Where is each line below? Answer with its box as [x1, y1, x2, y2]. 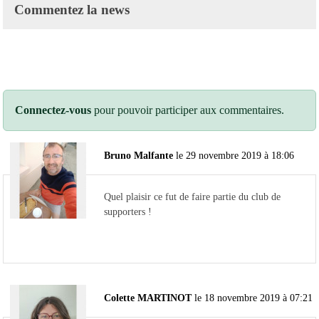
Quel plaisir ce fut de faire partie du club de [104, 190, 281, 202]
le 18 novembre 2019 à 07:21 [194, 291, 313, 303]
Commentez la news [14, 1, 130, 17]
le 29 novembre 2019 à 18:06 [176, 149, 294, 161]
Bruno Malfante [104, 149, 173, 161]
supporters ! [104, 205, 152, 217]
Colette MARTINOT [104, 291, 192, 303]
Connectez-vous [15, 103, 91, 116]
